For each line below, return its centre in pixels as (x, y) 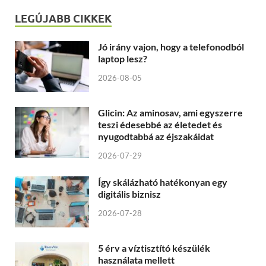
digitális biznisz (129, 194)
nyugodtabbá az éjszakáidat (156, 137)
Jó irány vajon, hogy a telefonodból (171, 47)
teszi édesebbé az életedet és (160, 125)
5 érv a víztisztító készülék (154, 248)
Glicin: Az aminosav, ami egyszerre (170, 113)
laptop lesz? (123, 59)
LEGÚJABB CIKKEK (63, 19)
